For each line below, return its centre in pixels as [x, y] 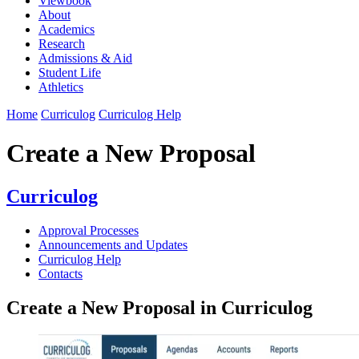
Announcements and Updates [113, 244]
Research [62, 43]
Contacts [61, 273]
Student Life [70, 72]
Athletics [61, 87]
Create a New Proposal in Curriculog [159, 307]
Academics [67, 29]
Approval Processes [89, 230]
